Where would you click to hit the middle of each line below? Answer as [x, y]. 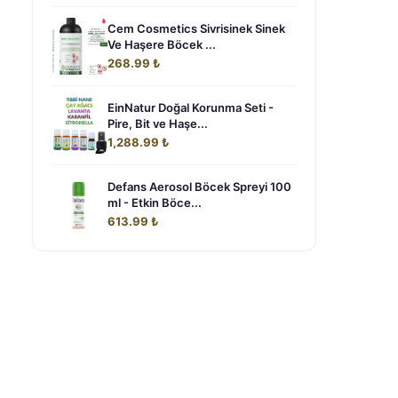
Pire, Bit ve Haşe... [158, 123]
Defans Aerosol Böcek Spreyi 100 [199, 187]
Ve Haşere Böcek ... [162, 44]
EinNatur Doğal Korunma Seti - [191, 107]
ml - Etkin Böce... [155, 203]
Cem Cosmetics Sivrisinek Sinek [196, 28]
